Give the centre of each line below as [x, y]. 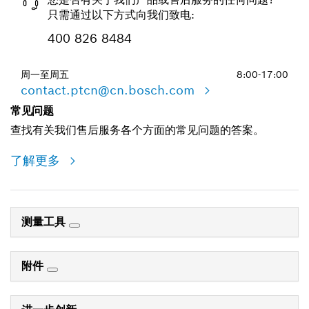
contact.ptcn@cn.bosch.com [110, 90]
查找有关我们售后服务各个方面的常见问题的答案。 [137, 130]
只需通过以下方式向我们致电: [121, 15]
